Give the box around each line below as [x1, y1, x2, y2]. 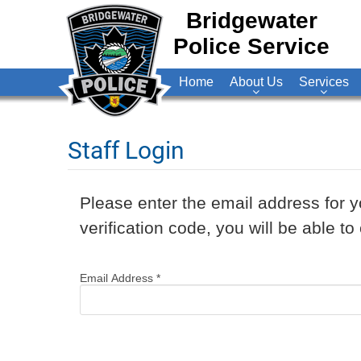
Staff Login [68, 136, 185, 164]
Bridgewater [185, 8, 317, 33]
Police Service [173, 34, 330, 59]
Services [299, 75, 349, 89]
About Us [230, 75, 283, 89]
